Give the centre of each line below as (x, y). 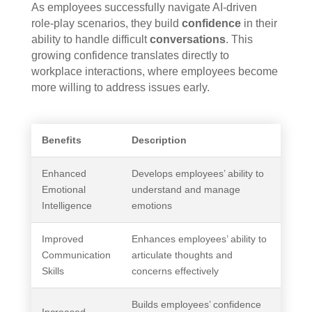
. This (239, 40)
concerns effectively (175, 271)
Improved (62, 239)
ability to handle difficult (90, 40)
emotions (151, 206)
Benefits (61, 140)
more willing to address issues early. (120, 88)
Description (159, 140)
